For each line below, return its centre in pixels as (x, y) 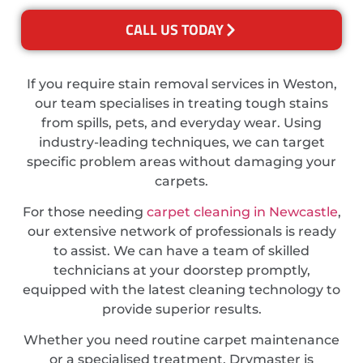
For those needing (84, 212)
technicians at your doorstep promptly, (181, 271)
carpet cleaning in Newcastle (242, 212)
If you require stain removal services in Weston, (181, 83)
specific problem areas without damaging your (181, 161)
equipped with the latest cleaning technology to (181, 290)
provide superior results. (181, 310)
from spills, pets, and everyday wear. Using (181, 122)
